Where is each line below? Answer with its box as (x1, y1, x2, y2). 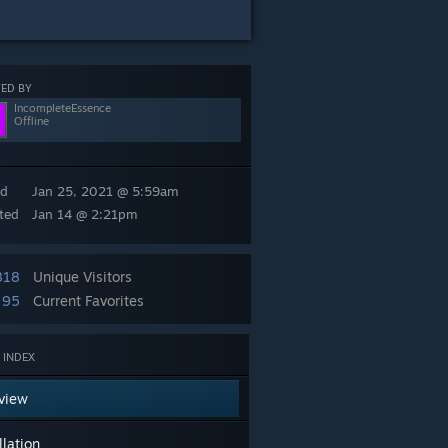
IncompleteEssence (14, 101, 111, 115)
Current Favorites (33, 292, 144, 309)
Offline (14, 114, 49, 128)
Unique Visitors (33, 268, 132, 285)
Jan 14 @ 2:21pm (32, 206, 138, 222)
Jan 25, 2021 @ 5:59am (32, 183, 179, 199)
